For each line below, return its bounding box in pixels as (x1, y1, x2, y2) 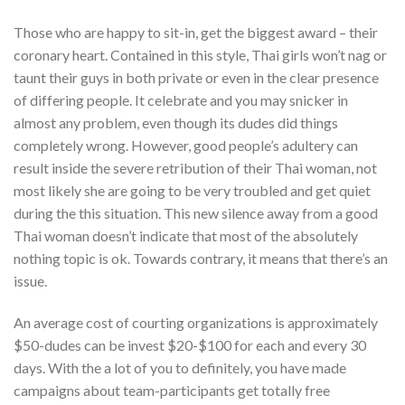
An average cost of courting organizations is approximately (14, 313, 378, 331)
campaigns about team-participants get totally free (14, 381, 330, 399)
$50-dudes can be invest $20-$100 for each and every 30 (14, 335, 366, 353)
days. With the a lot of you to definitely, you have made (14, 358, 346, 376)
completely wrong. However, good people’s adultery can (14, 136, 358, 154)
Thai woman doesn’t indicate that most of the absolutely (14, 226, 358, 244)
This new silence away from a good (161, 203, 378, 221)
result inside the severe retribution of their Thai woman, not (14, 158, 377, 176)
